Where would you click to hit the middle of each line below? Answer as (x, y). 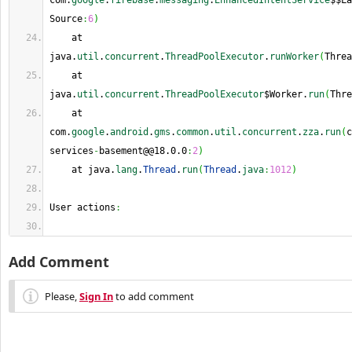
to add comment (154, 296)
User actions (82, 207)
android (129, 132)
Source (66, 19)
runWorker (294, 57)
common (192, 132)
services (71, 151)
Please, (62, 296)
